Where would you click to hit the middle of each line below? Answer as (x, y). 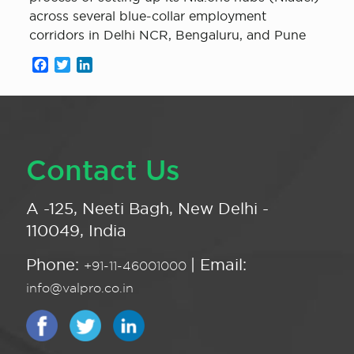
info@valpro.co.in (80, 288)
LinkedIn (119, 65)
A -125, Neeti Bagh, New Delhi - (147, 209)
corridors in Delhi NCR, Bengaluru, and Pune (167, 35)
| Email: (218, 265)
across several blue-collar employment (147, 16)
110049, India (76, 231)
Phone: (55, 265)
